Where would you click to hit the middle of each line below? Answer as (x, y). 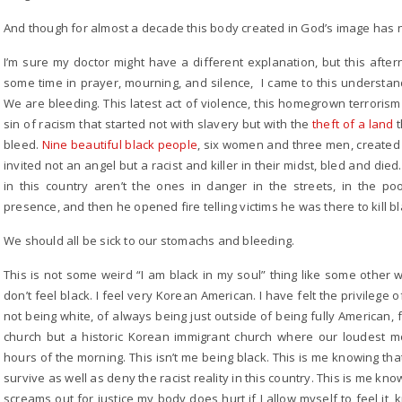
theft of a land (353, 124)
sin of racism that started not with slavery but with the (158, 124)
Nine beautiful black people (120, 144)
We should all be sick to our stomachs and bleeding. (149, 240)
